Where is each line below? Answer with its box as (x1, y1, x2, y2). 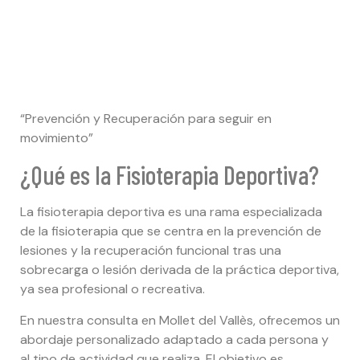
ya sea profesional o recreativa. (20, 280, 205, 298)
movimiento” (20, 129, 93, 146)
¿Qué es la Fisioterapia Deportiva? (20, 159, 319, 190)
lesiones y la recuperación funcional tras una (20, 242, 281, 260)
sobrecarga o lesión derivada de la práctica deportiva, (20, 261, 339, 279)
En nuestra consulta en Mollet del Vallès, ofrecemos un (20, 311, 340, 329)
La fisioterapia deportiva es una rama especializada (20, 203, 322, 221)
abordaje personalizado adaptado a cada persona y (20, 330, 329, 348)
